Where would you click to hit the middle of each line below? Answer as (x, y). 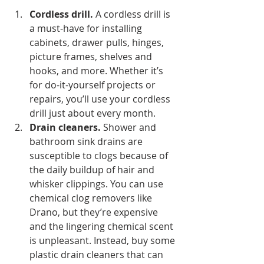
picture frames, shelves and (92, 57)
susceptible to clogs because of (100, 156)
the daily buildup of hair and (93, 170)
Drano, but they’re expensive (95, 212)
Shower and (130, 128)
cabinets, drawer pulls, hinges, (98, 43)
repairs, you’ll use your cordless (101, 99)
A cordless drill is (133, 14)
